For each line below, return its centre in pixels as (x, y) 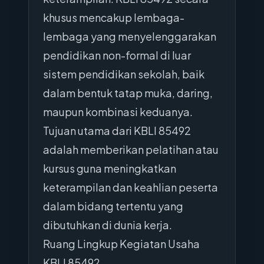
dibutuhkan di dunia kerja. (108, 225)
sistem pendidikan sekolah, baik (124, 74)
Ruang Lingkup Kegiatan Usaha (121, 244)
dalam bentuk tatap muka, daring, (128, 93)
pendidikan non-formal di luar (117, 55)
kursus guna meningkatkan (110, 168)
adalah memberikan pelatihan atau (131, 149)
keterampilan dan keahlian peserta (131, 187)
